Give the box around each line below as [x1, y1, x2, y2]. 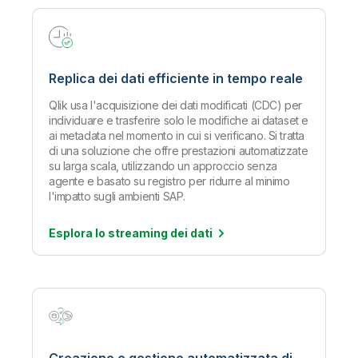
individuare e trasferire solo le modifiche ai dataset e [49, 113, 308, 128]
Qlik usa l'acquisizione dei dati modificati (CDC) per [49, 98, 302, 113]
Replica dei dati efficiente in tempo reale [49, 70, 303, 87]
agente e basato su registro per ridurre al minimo [49, 174, 290, 189]
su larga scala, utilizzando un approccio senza [49, 159, 277, 173]
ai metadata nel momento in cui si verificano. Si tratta [49, 129, 304, 143]
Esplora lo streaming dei [49, 226, 190, 241]
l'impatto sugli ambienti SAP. [49, 189, 185, 204]
